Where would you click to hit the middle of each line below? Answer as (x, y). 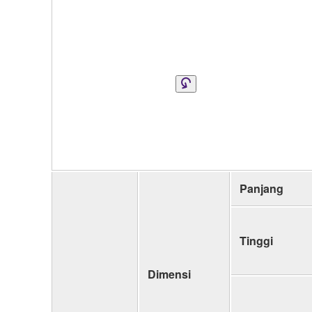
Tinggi (256, 240)
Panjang (262, 188)
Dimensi (169, 274)
